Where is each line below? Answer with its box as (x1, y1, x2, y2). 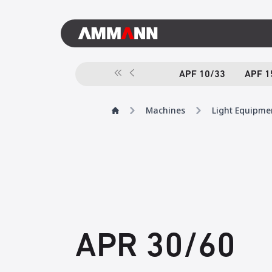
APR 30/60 (75, 231, 236, 265)
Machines (146, 104, 185, 116)
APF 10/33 (178, 70, 225, 80)
